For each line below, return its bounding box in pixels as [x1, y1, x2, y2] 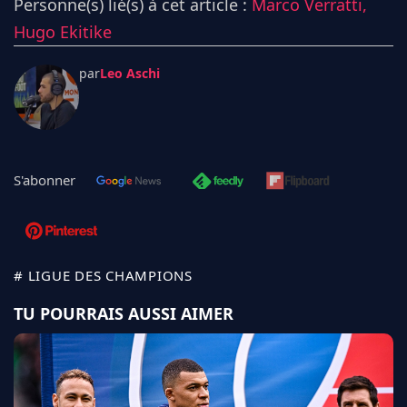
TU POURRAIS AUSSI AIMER [14, 302, 233, 324]
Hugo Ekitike [14, 20, 112, 43]
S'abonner [14, 170, 75, 189]
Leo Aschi [100, 64, 160, 82]
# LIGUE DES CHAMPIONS [14, 265, 193, 284]
